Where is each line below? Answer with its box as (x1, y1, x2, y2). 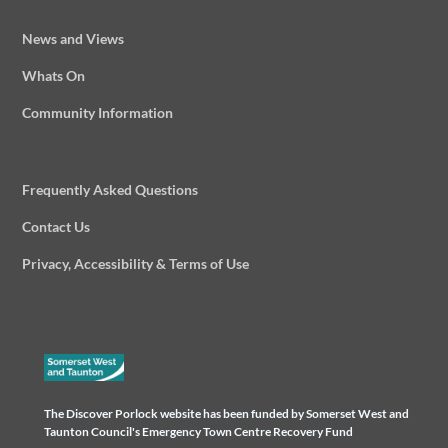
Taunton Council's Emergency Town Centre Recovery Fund (44, 423, 353, 439)
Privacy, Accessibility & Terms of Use (22, 255, 250, 272)
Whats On (22, 67, 86, 84)
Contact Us (22, 218, 91, 235)
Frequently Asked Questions (22, 181, 199, 198)
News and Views (22, 30, 125, 47)
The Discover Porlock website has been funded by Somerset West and (44, 405, 409, 421)
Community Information (22, 104, 174, 121)
